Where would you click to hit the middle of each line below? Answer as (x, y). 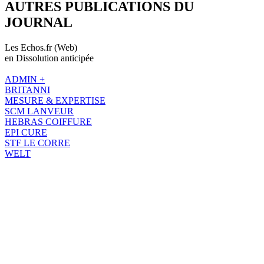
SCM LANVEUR (39, 111)
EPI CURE (26, 132)
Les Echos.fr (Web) (41, 47)
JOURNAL (39, 22)
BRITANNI (27, 90)
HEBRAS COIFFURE (48, 121)
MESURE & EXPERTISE (55, 100)
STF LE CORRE (37, 143)
